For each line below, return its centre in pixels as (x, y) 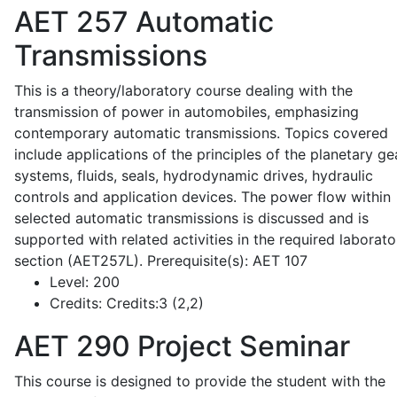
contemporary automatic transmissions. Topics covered (201, 133)
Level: (69, 282)
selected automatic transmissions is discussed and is (191, 218)
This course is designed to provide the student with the (200, 381)
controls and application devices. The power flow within (202, 197)
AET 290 (72, 346)
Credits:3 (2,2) (153, 303)
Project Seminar (240, 346)
